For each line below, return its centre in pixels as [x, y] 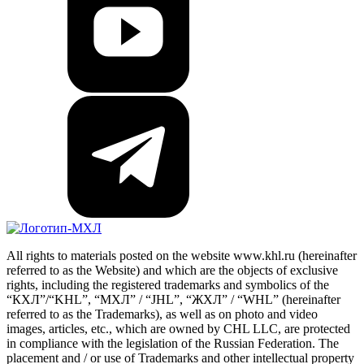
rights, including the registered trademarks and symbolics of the [168, 284]
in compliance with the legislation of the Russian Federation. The [173, 343]
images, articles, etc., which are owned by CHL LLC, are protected [178, 328]
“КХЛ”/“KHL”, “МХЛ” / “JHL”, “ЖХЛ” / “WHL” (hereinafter [173, 299]
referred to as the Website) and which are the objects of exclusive [172, 270]
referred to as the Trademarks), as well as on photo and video [162, 314]
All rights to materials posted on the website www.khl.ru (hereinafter [182, 255]
